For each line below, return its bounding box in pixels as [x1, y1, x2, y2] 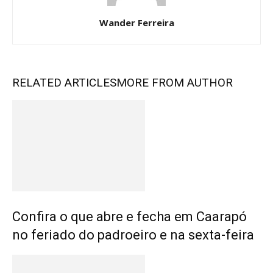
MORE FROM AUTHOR [116, 76, 233, 90]
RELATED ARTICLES [12, 76, 116, 90]
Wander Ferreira [99, 16, 174, 29]
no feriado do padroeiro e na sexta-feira [12, 227, 254, 243]
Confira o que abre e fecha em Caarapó [12, 209, 247, 224]
